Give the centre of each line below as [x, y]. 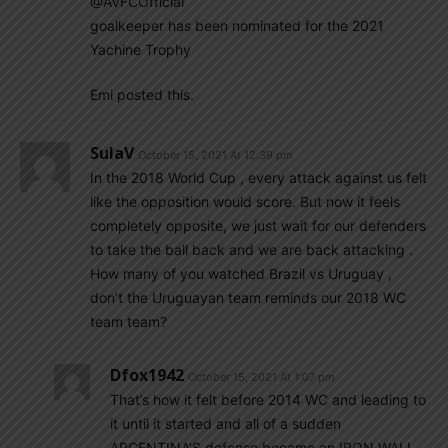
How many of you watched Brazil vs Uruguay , [241, 273]
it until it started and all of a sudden [225, 423]
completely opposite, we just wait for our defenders [258, 225]
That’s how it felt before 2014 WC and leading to [268, 399]
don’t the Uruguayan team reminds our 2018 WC [248, 297]
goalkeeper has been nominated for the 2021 [237, 25]
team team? [128, 321]
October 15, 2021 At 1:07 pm [261, 377]
